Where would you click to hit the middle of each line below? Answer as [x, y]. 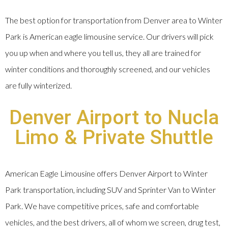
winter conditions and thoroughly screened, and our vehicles [108, 69]
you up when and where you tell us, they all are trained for [103, 53]
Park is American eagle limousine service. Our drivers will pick [109, 37]
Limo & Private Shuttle [114, 138]
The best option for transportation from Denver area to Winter [114, 20]
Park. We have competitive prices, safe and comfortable [102, 206]
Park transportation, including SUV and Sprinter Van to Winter [110, 190]
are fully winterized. [38, 85]
